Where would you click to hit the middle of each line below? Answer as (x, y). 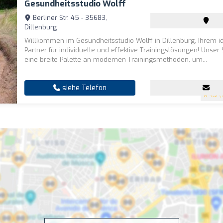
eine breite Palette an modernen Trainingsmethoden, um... (116, 59)
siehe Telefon (84, 88)
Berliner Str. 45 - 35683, (69, 18)
